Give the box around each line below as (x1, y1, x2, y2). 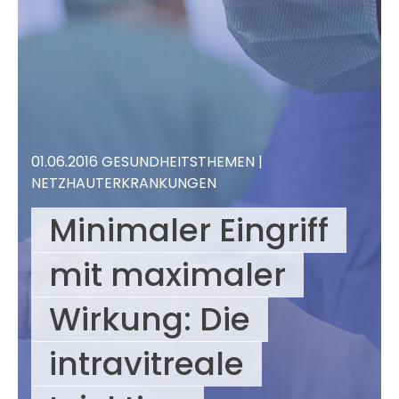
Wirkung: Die (49, 297, 250, 343)
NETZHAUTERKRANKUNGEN (31, 173, 216, 194)
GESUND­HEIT (102, 151, 190, 173)
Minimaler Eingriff (49, 208, 329, 254)
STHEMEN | (190, 151, 263, 173)
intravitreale (49, 341, 244, 387)
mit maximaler (49, 252, 286, 298)
